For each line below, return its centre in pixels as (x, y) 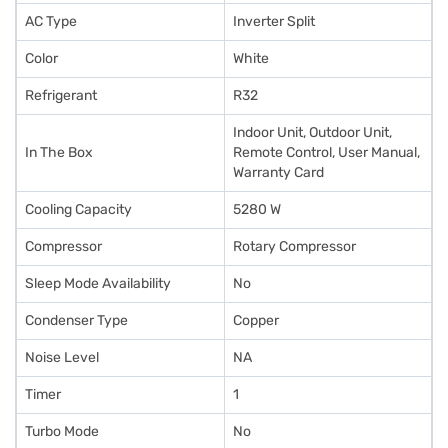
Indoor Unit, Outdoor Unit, (312, 132)
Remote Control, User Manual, (326, 152)
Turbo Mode (62, 431)
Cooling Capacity (78, 209)
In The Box (59, 152)
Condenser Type (76, 320)
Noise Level (62, 357)
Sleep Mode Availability (98, 283)
